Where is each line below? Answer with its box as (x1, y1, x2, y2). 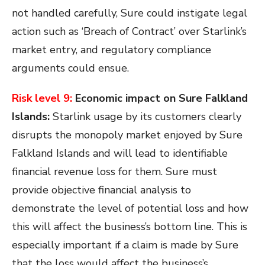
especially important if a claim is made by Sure (12, 238, 238, 253)
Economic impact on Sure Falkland (72, 91, 248, 106)
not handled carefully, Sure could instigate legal (12, 6, 247, 21)
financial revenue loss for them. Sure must (12, 164, 217, 179)
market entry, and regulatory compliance (12, 43, 211, 57)
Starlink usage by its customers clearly (53, 109, 241, 124)
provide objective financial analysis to (12, 183, 191, 198)
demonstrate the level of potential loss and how (12, 201, 248, 216)
